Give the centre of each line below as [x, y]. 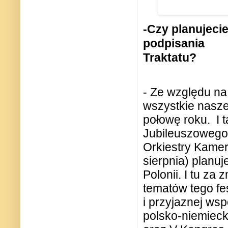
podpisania [174, 44]
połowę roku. [177, 120]
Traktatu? [170, 58]
